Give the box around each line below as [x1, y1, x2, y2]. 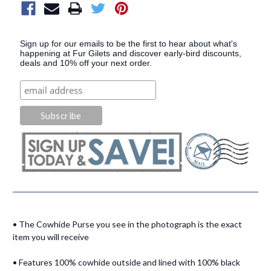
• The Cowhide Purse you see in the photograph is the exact [13, 218, 242, 229]
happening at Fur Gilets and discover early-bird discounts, [20, 48, 241, 58]
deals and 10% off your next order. [20, 57, 152, 68]
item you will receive [13, 231, 89, 242]
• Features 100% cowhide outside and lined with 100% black [13, 256, 240, 267]
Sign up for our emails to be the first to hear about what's [20, 38, 237, 48]
